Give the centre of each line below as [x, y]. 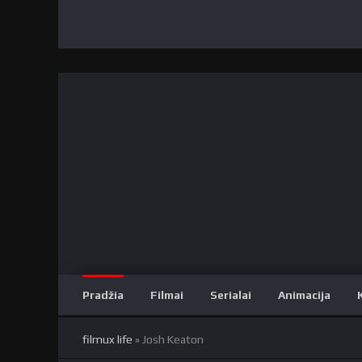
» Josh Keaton [168, 339]
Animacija [304, 295]
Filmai [167, 295]
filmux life [107, 339]
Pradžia [103, 295]
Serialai [231, 295]
